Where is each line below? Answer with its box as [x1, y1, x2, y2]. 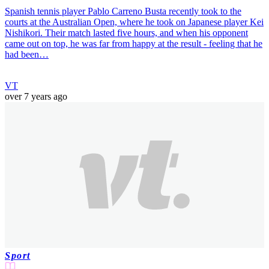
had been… [5, 49, 49, 60]
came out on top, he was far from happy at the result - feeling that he [5, 38, 262, 49]
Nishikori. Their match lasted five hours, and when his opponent [5, 28, 248, 38]
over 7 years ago [5, 91, 67, 102]
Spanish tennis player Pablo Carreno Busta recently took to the [5, 6, 241, 17]
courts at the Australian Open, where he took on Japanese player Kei [5, 17, 264, 28]
